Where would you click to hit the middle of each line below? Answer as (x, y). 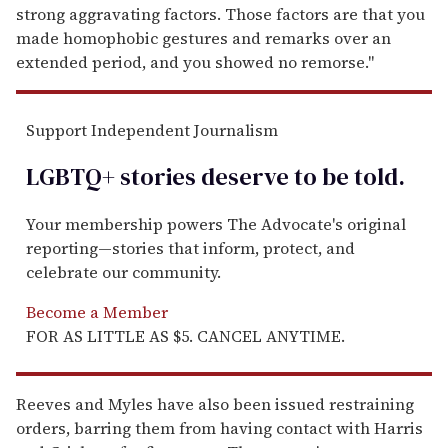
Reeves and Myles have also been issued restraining (215, 403)
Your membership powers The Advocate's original (216, 223)
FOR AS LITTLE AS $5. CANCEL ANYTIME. (185, 335)
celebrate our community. (123, 271)
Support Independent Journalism (152, 130)
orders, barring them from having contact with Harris (219, 427)
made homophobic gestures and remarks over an (203, 38)
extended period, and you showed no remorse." (195, 62)
